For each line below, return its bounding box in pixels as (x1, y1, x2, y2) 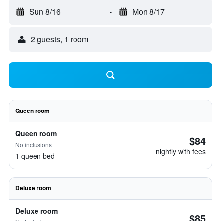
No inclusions (15, 140, 52, 148)
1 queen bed (15, 151, 55, 161)
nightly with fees (156, 147, 206, 156)
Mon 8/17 (132, 6, 165, 17)
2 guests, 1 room (31, 34, 88, 45)
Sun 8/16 (29, 6, 61, 17)
